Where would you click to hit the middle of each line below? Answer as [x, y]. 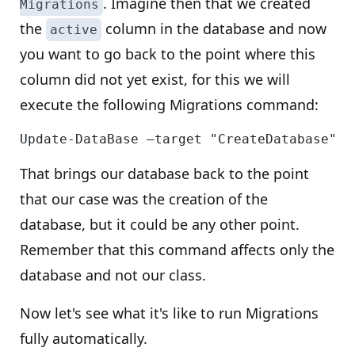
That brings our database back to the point [164, 174]
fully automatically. [84, 338]
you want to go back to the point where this [168, 54]
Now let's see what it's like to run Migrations [169, 313]
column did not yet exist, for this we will [155, 79]
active [74, 30]
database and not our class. [113, 275]
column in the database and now [214, 29]
